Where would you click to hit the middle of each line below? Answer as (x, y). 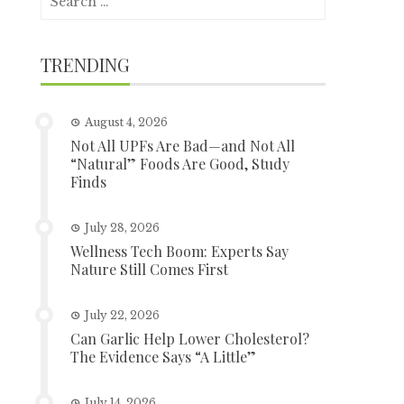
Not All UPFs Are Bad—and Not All (183, 146)
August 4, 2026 (127, 122)
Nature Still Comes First (150, 269)
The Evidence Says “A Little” (164, 357)
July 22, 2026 (123, 315)
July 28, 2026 (123, 228)
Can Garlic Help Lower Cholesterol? (190, 339)
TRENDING (86, 64)
